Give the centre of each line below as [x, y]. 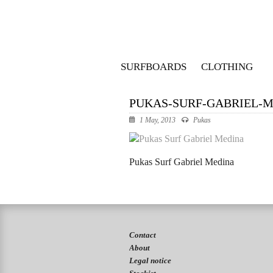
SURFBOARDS [154, 67]
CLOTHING [227, 67]
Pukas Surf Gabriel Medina [182, 162]
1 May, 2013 [157, 120]
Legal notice [150, 261]
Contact [143, 235]
